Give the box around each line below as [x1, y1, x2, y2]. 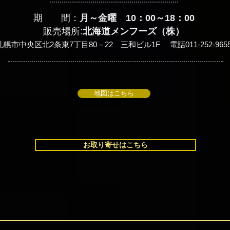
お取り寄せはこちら [83, 141, 148, 149]
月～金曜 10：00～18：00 [79, 13, 195, 23]
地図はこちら [94, 89, 134, 97]
